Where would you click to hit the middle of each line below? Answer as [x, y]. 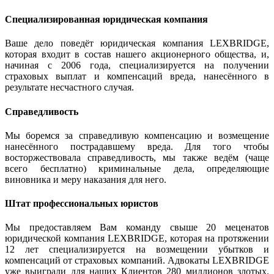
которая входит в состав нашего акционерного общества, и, [137, 54]
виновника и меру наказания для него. [86, 179]
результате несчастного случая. [69, 87]
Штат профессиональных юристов [82, 204]
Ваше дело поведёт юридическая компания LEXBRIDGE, [137, 43]
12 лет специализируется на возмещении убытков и [137, 250]
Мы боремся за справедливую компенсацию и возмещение [137, 135]
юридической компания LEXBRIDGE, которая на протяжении [137, 239]
